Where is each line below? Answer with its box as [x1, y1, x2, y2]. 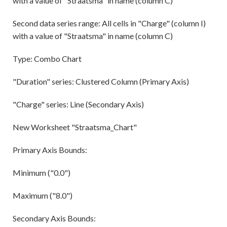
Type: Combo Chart [13, 54, 82, 64]
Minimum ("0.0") [13, 168, 70, 178]
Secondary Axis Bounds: [13, 213, 96, 223]
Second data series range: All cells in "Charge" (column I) [13, 18, 206, 28]
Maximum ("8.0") [13, 191, 72, 201]
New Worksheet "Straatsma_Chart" [13, 122, 137, 132]
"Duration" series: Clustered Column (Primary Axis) [13, 77, 189, 87]
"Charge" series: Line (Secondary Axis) [13, 99, 144, 109]
